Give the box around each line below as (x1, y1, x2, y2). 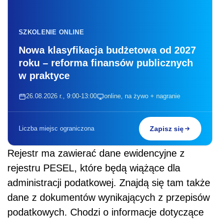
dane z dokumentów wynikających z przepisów (7, 192, 210, 203)
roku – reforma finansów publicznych (19, 57, 193, 69)
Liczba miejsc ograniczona (19, 125, 94, 133)
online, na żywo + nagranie (104, 92, 180, 100)
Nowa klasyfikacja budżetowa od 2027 (19, 45, 196, 56)
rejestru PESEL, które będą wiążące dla (7, 163, 180, 174)
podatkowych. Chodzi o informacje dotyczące (7, 207, 204, 218)
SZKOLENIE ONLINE (19, 28, 84, 36)
